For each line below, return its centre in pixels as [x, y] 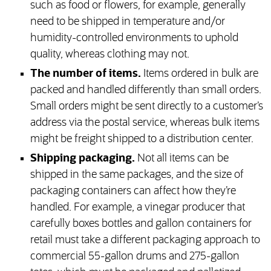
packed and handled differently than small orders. [145, 90]
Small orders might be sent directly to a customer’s [146, 107]
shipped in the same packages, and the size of [137, 175]
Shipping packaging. [82, 159]
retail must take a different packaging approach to [145, 240]
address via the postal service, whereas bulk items [145, 123]
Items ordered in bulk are [199, 74]
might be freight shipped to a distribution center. [142, 139]
